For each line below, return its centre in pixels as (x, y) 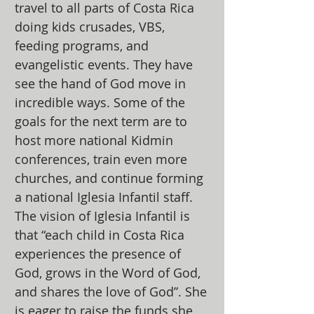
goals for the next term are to (101, 121)
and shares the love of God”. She (111, 292)
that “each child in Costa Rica (100, 235)
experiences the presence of (98, 254)
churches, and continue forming (109, 178)
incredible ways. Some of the (100, 102)
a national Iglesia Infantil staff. (104, 197)
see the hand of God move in (100, 83)
